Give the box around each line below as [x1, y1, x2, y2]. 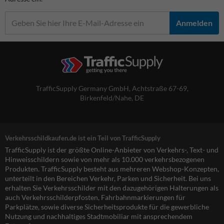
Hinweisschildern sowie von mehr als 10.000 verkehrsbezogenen [5, 154, 204, 163]
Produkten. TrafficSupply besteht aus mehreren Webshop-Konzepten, [5, 164, 219, 173]
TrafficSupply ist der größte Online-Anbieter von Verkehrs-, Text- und [5, 145, 218, 154]
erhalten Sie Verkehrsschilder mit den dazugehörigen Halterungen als [5, 183, 218, 192]
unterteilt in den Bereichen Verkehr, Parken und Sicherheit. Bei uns [5, 173, 211, 182]
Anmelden [176, 18, 212, 28]
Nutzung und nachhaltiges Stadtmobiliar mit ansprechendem [5, 211, 192, 220]
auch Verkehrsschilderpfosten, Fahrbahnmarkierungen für [5, 192, 185, 201]
